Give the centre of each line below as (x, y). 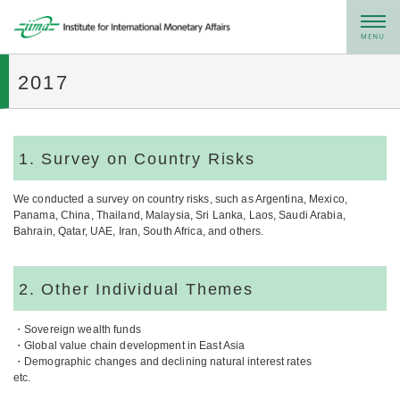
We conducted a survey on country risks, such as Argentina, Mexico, (180, 199)
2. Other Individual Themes (136, 289)
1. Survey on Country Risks (137, 159)
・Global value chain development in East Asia (129, 346)
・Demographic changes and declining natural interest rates (162, 362)
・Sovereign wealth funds (77, 329)
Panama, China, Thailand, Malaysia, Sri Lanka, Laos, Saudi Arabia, (179, 215)
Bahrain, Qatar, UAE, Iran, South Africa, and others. (139, 231)
